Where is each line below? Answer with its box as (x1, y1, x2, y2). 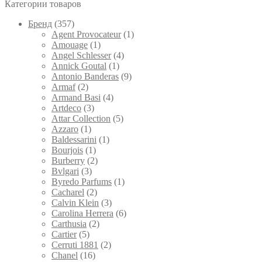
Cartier (51, 229, 77, 240)
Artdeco (51, 103, 81, 113)
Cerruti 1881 (51, 240, 98, 250)
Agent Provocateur (51, 29, 121, 40)
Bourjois (51, 145, 83, 156)
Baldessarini (51, 135, 96, 145)
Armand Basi (51, 92, 101, 103)
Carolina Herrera (51, 208, 113, 219)
